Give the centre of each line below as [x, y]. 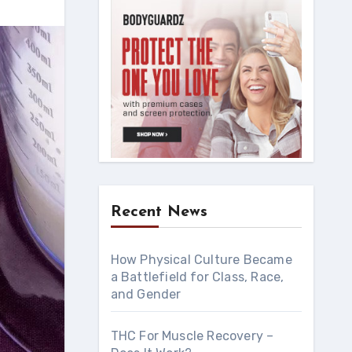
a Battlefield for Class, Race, [197, 277]
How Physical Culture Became [201, 260]
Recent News [159, 213]
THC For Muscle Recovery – [192, 336]
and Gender [146, 295]
